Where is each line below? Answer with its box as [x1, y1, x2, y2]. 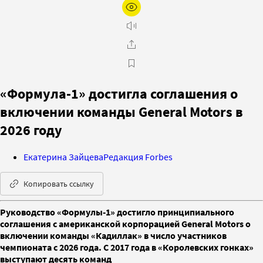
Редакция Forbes [103, 150, 173, 163]
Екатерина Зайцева [23, 150, 103, 163]
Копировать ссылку [23, 178, 94, 189]
